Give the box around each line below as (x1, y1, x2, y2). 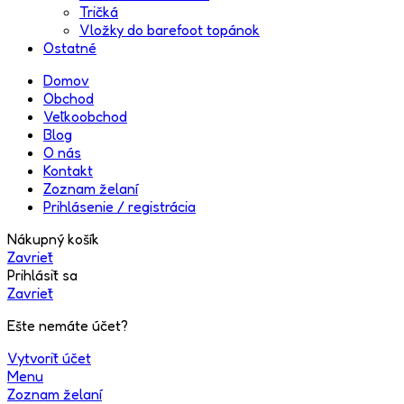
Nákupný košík (7, 230, 99, 249)
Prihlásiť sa (7, 266, 78, 285)
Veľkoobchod (43, 107, 127, 126)
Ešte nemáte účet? (7, 317, 128, 335)
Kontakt (43, 161, 93, 180)
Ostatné (43, 39, 96, 58)
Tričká (79, 3, 118, 22)
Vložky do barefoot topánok (79, 21, 260, 40)
